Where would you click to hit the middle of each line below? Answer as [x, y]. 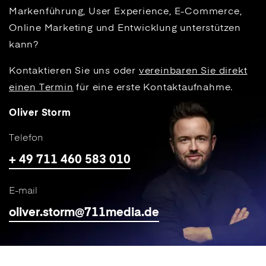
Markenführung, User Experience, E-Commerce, [126, 12]
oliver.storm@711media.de [84, 213]
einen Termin [41, 88]
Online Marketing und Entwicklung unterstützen [125, 28]
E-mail [23, 191]
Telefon [26, 138]
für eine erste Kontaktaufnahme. [153, 88]
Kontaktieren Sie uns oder [74, 71]
